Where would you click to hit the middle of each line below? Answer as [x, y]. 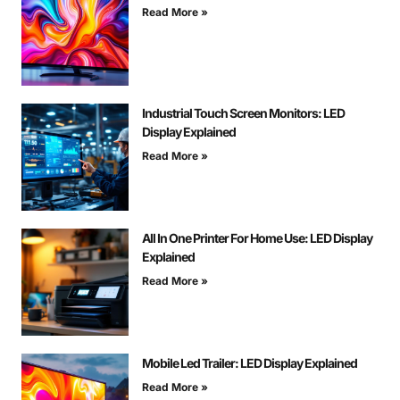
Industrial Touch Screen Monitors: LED [243, 112]
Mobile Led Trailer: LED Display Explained [250, 362]
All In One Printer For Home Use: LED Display [257, 237]
